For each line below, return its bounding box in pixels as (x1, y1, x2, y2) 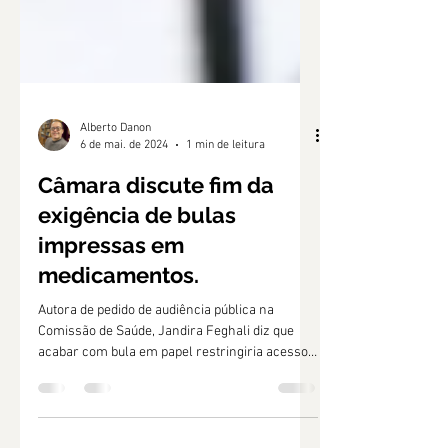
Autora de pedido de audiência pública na (38, 392, 274, 409)
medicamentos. (38, 352, 199, 378)
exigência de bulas (38, 292, 236, 318)
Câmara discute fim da (38, 262, 274, 288)
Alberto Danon (80, 211, 151, 225)
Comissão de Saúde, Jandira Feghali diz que (38, 413, 294, 430)
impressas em (38, 322, 184, 348)
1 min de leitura (186, 227, 265, 242)
